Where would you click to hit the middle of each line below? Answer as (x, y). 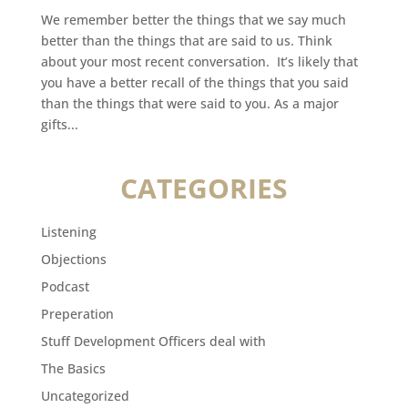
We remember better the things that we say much (193, 20)
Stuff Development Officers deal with (153, 342)
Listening (68, 232)
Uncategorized (85, 396)
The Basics (73, 369)
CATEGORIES (204, 189)
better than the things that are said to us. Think (186, 41)
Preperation (77, 314)
